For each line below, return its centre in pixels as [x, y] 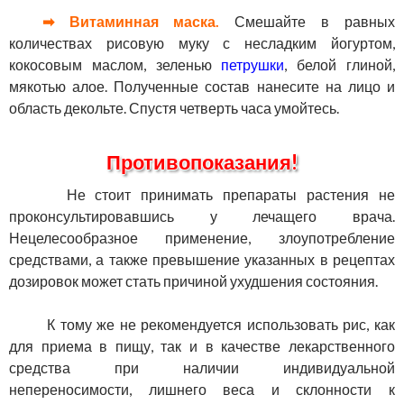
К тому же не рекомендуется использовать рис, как [211, 325]
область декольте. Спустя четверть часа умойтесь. [174, 108]
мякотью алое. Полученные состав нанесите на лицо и [202, 87]
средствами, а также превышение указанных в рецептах [202, 260]
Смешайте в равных [307, 22]
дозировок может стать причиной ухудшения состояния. [193, 281]
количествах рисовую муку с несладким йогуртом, [202, 43]
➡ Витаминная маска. [124, 22]
